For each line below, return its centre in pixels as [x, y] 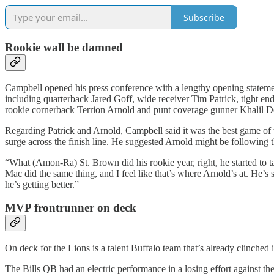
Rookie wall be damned [64, 47]
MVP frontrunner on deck [71, 208]
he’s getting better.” [42, 184]
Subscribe [204, 17]
